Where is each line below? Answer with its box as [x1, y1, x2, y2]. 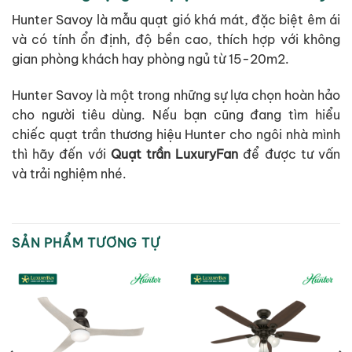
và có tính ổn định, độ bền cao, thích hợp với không [12, 31, 340, 47]
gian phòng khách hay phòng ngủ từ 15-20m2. [12, 50, 289, 67]
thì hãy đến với [12, 145, 111, 162]
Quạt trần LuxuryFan [110, 145, 239, 162]
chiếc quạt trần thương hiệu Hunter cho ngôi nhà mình [12, 126, 340, 142]
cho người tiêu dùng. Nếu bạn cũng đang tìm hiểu [12, 106, 340, 123]
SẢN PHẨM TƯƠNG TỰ [12, 235, 160, 251]
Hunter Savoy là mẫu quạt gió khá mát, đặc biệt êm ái [12, 11, 340, 27]
